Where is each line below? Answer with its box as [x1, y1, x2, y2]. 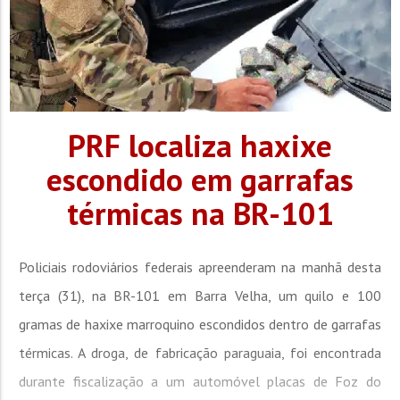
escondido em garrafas [46, 159, 354, 201]
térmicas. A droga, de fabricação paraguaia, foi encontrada [19, 344, 381, 362]
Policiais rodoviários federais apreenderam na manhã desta [19, 258, 381, 277]
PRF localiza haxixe [68, 125, 332, 167]
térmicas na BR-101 [66, 193, 334, 235]
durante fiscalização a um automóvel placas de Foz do [19, 372, 381, 391]
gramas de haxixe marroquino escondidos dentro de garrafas [19, 315, 381, 334]
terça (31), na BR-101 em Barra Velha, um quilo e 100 [19, 287, 381, 305]
